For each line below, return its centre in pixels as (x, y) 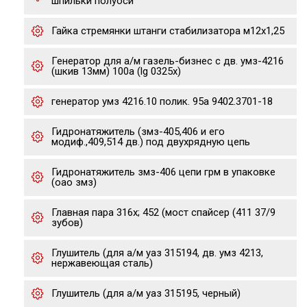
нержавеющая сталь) (102, 263)
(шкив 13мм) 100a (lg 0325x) (116, 71)
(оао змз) (74, 182)
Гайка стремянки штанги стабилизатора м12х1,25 (168, 31)
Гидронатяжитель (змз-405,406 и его (138, 132)
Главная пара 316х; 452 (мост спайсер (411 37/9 (163, 212)
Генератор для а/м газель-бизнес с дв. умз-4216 (168, 61)
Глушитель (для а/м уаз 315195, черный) (146, 293)
